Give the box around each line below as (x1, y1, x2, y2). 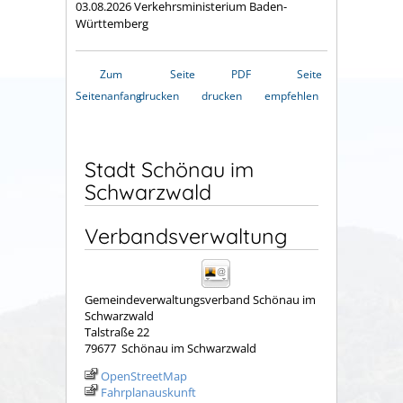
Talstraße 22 (85, 324, 149, 341)
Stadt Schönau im (85, 157, 254, 184)
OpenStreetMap (101, 368, 187, 385)
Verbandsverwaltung (85, 223, 288, 250)
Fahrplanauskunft (101, 384, 196, 401)
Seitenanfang (76, 88, 142, 104)
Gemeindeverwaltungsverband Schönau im (85, 291, 316, 309)
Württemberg (76, 15, 148, 32)
